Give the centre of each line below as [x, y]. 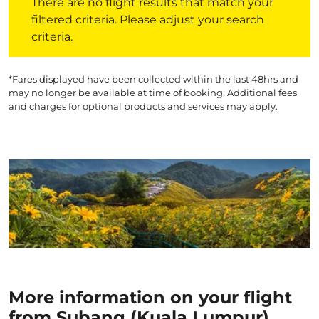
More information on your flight [150, 297]
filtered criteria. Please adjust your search [148, 20]
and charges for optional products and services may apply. [143, 106]
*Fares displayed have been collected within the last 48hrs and [153, 79]
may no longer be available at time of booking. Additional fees [153, 93]
